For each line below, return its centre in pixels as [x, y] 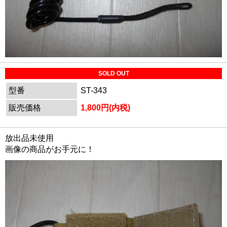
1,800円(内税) [105, 108]
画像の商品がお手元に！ [50, 149]
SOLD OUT [113, 73]
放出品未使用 [29, 138]
